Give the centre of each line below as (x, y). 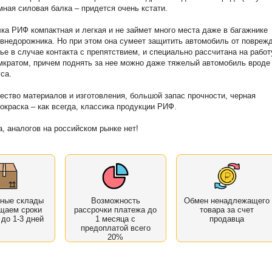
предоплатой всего (115, 228)
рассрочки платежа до (116, 209)
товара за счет (227, 209)
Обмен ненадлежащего (227, 200)
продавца (227, 219)
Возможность (115, 200)
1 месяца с (116, 219)
